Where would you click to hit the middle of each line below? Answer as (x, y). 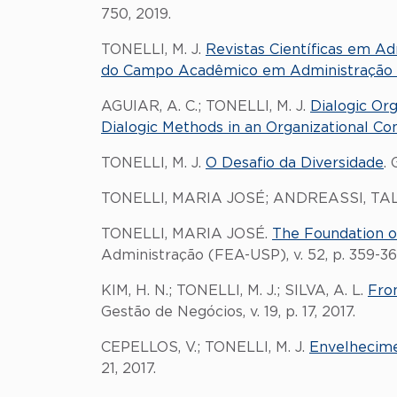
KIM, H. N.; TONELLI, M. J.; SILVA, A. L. (234, 291)
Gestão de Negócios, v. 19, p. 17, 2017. (228, 312)
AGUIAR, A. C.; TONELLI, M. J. (206, 106)
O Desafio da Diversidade (295, 163)
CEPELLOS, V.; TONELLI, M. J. (205, 347)
